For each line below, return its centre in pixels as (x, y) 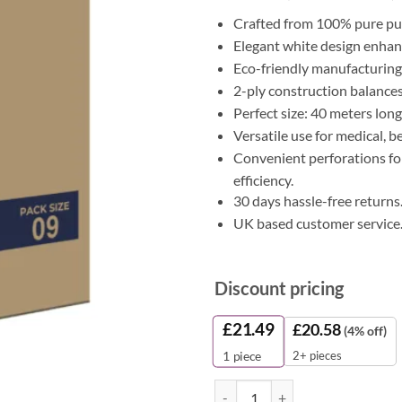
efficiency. (263, 179)
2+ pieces (317, 356)
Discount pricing (279, 288)
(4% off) (365, 331)
